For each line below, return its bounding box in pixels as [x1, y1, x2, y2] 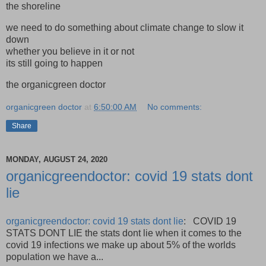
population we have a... [6, 251, 103, 262]
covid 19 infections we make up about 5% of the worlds [6, 239, 236, 250]
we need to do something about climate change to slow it [6, 23, 243, 33]
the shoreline [6, 1, 61, 12]
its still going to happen [6, 58, 103, 69]
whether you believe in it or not [6, 46, 134, 57]
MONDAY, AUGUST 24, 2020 [6, 155, 107, 164]
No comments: [147, 102, 202, 112]
